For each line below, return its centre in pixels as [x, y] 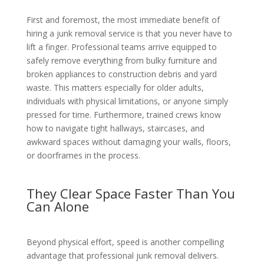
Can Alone [57, 207]
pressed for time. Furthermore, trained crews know [123, 115]
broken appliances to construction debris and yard [121, 74]
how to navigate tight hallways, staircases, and [115, 128]
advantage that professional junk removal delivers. [122, 256]
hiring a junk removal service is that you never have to [129, 34]
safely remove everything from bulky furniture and [121, 61]
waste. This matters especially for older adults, [115, 88]
